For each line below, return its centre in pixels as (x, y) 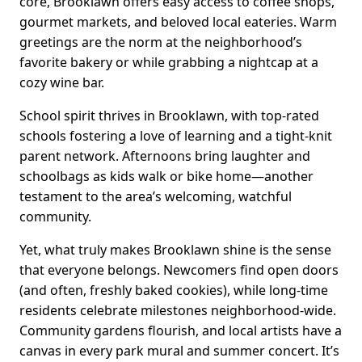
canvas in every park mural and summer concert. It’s (179, 351)
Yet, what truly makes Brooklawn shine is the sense (175, 250)
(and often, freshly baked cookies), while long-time (174, 290)
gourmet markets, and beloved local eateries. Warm (178, 22)
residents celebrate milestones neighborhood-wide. (178, 311)
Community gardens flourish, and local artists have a (181, 331)
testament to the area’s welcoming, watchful (156, 197)
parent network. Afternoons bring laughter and (165, 156)
